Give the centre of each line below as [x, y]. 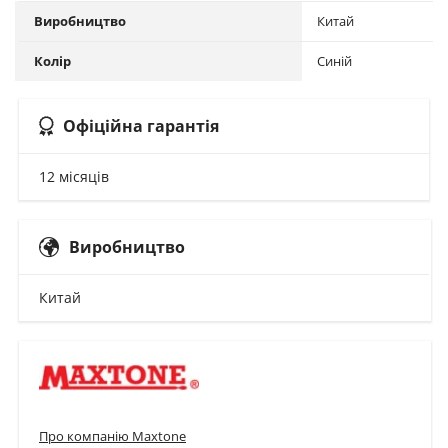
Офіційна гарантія [141, 126]
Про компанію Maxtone [112, 435]
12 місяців [74, 176]
